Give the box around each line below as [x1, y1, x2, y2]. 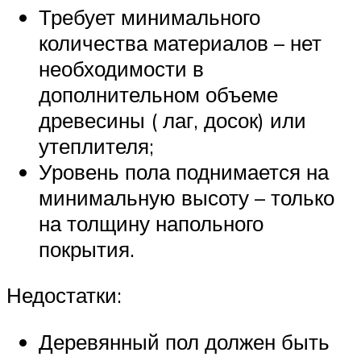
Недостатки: [6, 282, 122, 309]
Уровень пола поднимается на [39, 158, 329, 185]
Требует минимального [39, 3, 260, 30]
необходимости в [39, 55, 204, 81]
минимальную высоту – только [39, 184, 334, 210]
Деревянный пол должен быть [39, 329, 330, 355]
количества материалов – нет [39, 29, 322, 56]
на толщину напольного [39, 210, 263, 236]
